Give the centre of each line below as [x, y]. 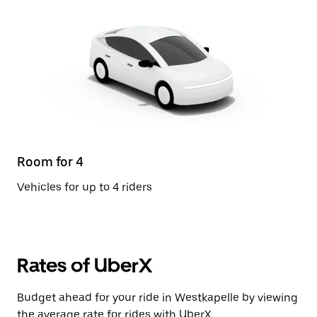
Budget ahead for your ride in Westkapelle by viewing [157, 298]
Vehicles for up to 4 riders [85, 187]
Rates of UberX [85, 265]
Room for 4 [50, 162]
